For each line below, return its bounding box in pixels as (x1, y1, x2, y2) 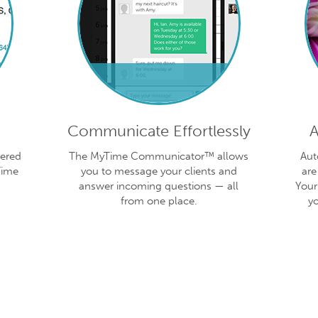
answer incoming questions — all (79, 179, 239, 192)
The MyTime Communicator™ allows (69, 149, 249, 163)
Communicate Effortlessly (67, 121, 251, 141)
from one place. (120, 194, 197, 207)
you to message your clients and (80, 164, 237, 177)
